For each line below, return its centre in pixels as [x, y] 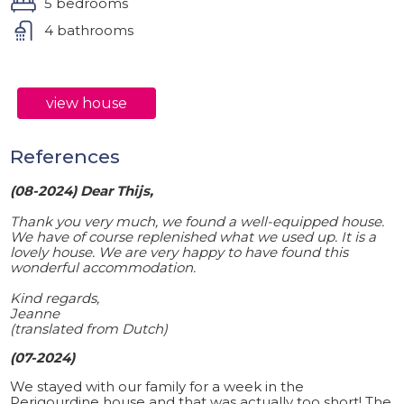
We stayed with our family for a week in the [157, 386]
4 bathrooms [88, 30]
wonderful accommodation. [103, 267]
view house [87, 103]
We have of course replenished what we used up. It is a [193, 236]
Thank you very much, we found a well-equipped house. [197, 221]
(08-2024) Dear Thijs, [82, 190]
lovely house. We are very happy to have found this [179, 252]
